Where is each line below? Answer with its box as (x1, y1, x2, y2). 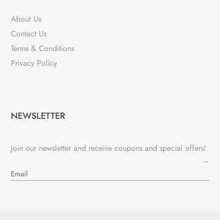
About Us (11, 13, 42, 25)
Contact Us (11, 28, 47, 40)
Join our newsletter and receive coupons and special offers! (11, 142, 207, 154)
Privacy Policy (11, 57, 57, 69)
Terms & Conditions (11, 43, 75, 55)
